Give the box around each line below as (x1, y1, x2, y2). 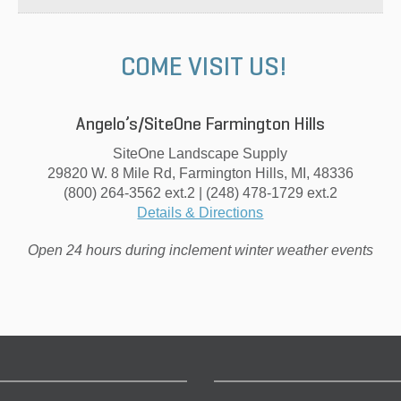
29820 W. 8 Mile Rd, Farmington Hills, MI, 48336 (47, 165, 354, 181)
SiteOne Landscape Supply (113, 145, 288, 161)
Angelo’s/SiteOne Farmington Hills (75, 115, 325, 134)
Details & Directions (137, 204, 264, 220)
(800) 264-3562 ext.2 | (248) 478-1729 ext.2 (63, 184, 337, 200)
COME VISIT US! (120, 55, 286, 81)
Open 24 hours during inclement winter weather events (28, 242, 373, 258)
